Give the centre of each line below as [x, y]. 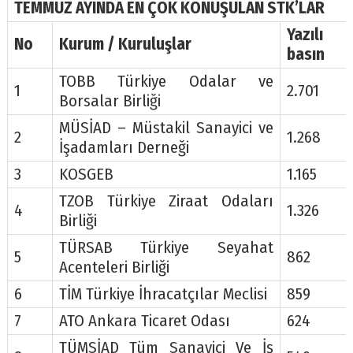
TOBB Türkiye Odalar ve [166, 81]
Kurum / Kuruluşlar [125, 44]
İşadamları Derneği [124, 147]
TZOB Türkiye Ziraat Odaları [166, 201]
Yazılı [305, 35]
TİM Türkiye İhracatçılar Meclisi [163, 294]
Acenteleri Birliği [114, 267]
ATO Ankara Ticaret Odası [144, 321]
